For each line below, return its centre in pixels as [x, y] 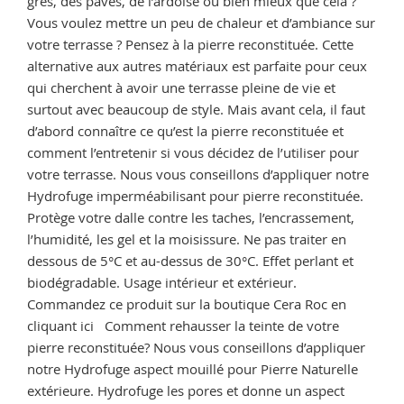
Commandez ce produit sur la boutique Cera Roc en [187, 303]
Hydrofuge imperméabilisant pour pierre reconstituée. [195, 195]
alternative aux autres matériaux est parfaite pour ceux [197, 65]
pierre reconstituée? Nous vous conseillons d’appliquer [196, 347]
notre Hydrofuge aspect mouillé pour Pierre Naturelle [193, 368]
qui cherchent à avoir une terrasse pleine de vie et [181, 87]
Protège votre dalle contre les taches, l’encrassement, [191, 217]
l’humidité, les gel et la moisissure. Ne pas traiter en [187, 239]
